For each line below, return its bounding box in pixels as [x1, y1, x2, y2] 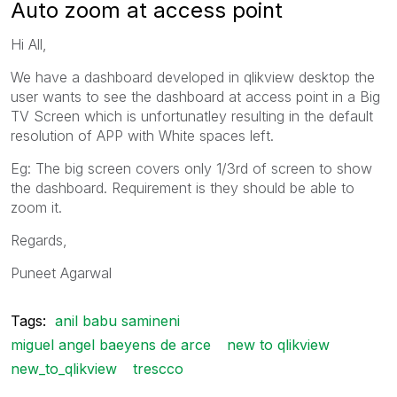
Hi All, [11, 35, 47, 53]
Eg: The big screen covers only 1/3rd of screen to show [11, 159, 372, 177]
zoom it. [11, 198, 62, 216]
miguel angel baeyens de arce [11, 335, 211, 354]
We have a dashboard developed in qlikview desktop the [11, 67, 375, 86]
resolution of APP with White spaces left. [11, 126, 274, 144]
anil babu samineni [55, 311, 180, 330]
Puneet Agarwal [11, 263, 112, 282]
